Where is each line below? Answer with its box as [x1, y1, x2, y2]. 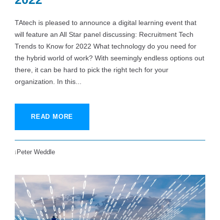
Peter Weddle [17, 148, 55, 156]
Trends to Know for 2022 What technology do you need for [15, 42, 196, 50]
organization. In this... [15, 77, 82, 85]
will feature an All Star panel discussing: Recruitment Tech [15, 30, 193, 38]
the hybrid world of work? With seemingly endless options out [15, 54, 204, 62]
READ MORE [31, 112, 74, 120]
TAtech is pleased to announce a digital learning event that [15, 18, 196, 27]
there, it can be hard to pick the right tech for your [15, 65, 168, 74]
